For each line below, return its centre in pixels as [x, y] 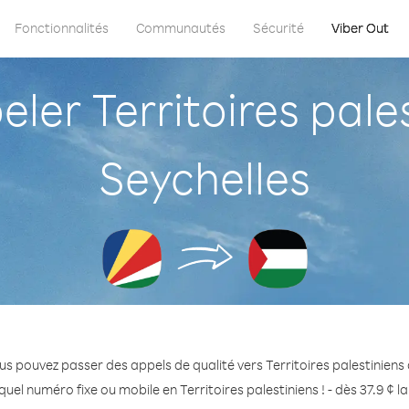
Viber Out [360, 28]
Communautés [181, 28]
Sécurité [278, 28]
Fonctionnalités [62, 28]
